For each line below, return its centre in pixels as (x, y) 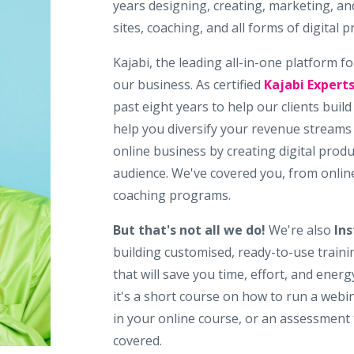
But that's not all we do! (190, 230)
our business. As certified (187, 84)
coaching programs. (172, 195)
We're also (299, 230)
